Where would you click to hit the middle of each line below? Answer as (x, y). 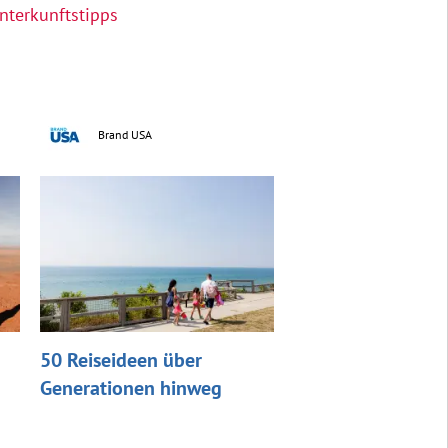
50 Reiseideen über (120, 359)
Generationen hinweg (130, 387)
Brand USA (124, 134)
